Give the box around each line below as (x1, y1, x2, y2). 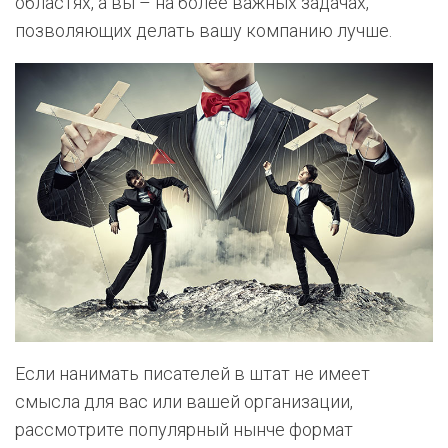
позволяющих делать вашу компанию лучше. (15, 20, 392, 42)
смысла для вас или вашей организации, (15, 390, 353, 412)
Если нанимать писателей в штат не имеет (15, 362, 370, 384)
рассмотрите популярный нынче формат (15, 418, 353, 440)
